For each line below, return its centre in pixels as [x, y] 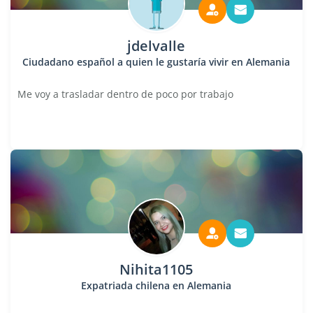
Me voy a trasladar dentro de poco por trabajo [125, 94]
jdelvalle [156, 46]
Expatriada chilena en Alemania [156, 285]
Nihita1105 [156, 269]
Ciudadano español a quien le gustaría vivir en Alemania [156, 62]
